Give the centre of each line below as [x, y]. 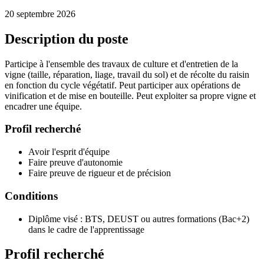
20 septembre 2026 [40, 14]
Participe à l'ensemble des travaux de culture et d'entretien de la [121, 64]
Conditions [31, 196]
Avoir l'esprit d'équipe [69, 152]
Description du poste [67, 39]
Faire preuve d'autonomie [75, 163]
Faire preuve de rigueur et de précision [100, 173]
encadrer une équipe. [43, 106]
